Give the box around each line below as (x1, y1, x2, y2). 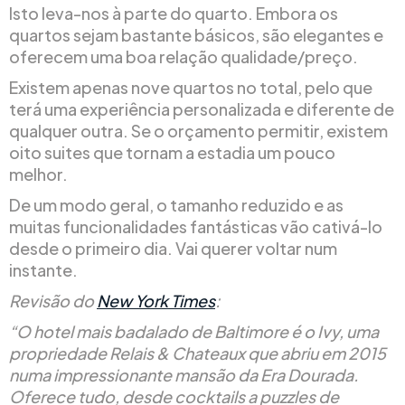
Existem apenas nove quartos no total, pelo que (9, 77, 372, 99)
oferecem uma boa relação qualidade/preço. (9, 46, 358, 68)
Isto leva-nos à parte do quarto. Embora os (9, 3, 338, 24)
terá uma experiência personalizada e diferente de (9, 99, 394, 120)
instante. (9, 259, 78, 281)
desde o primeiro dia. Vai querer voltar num (9, 238, 337, 259)
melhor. (9, 164, 68, 185)
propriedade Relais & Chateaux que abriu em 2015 (9, 343, 386, 364)
